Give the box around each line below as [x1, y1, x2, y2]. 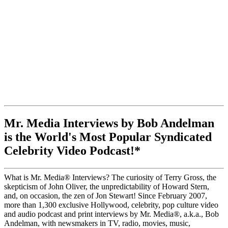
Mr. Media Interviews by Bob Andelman [4, 117, 214, 130]
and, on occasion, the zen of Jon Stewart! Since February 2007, [4, 191, 207, 201]
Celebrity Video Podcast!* [4, 144, 140, 158]
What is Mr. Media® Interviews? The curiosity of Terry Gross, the [4, 173, 216, 182]
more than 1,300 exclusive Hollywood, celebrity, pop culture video [4, 201, 218, 210]
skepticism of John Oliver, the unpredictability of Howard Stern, [4, 182, 209, 191]
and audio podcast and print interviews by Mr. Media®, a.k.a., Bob [4, 210, 219, 219]
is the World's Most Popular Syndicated [4, 130, 212, 144]
